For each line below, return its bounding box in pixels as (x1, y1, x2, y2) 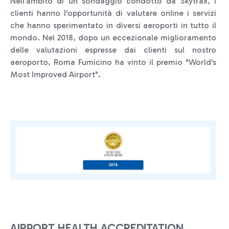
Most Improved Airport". (10, 69, 101, 79)
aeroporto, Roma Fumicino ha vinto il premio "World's (10, 57, 216, 67)
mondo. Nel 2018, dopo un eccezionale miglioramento (10, 32, 216, 42)
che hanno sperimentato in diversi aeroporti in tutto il (10, 20, 216, 30)
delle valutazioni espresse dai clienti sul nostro (10, 44, 216, 55)
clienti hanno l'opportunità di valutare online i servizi (10, 8, 216, 18)
